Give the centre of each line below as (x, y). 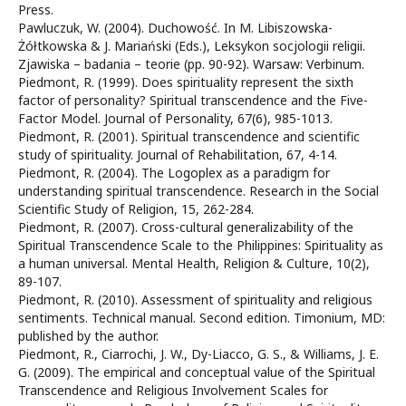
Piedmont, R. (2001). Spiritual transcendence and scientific (189, 136)
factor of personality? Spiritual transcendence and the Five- (193, 100)
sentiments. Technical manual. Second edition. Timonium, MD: (202, 318)
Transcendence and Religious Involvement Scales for (173, 390)
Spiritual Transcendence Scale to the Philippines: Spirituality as (201, 245)
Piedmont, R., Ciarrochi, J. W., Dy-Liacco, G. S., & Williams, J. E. (198, 354)
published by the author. (88, 336)
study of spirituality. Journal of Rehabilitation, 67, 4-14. (178, 155)
